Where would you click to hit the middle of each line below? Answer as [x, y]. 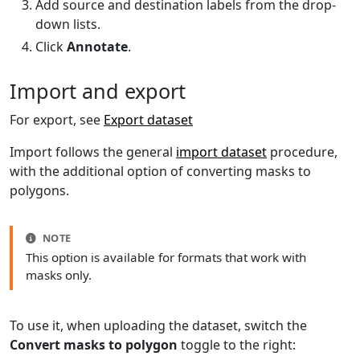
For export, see [57, 119]
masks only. [59, 275]
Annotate [97, 47]
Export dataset [148, 119]
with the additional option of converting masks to [160, 171]
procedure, [302, 151]
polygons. [39, 190]
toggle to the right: [237, 345]
